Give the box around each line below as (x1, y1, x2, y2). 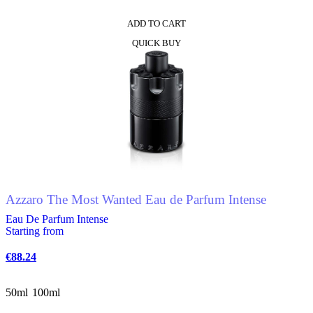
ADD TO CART (127, 18, 186, 29)
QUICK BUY (132, 38, 181, 48)
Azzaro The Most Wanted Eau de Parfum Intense (6, 191, 266, 207)
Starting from (6, 225, 64, 237)
